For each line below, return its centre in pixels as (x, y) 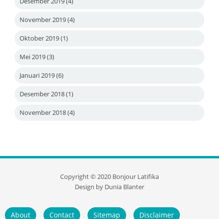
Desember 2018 (42, 94)
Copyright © (79, 176)
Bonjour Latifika (136, 176)
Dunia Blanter (124, 187)
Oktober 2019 (39, 38)
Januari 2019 (37, 75)
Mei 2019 (33, 56)
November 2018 (43, 112)
